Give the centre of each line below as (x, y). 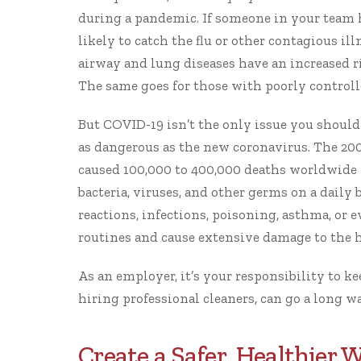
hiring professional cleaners (166, 298)
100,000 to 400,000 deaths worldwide (240, 169)
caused (101, 169)
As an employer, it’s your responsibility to (211, 276)
